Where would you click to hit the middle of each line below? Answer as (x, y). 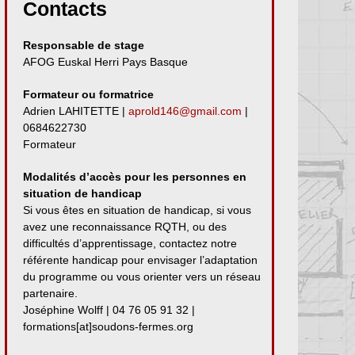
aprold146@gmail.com (185, 111)
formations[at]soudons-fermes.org (108, 326)
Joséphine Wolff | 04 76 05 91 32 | (109, 309)
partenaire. (50, 293)
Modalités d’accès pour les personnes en (135, 176)
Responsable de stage (84, 45)
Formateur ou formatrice (88, 94)
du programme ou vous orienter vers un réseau (142, 276)
